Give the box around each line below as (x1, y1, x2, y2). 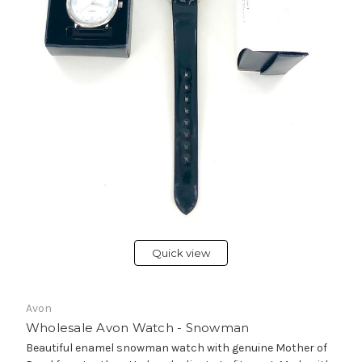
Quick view (152, 246, 210, 260)
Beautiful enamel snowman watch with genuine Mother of (25, 341, 327, 356)
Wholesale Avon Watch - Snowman (25, 320, 250, 336)
